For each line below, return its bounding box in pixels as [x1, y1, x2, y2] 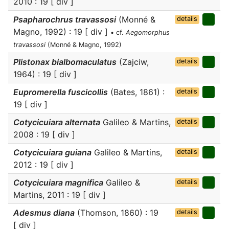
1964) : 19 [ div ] [13, 69, 77, 79]
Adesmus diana [13, 208, 75, 218]
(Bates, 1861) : [108, 87, 165, 97]
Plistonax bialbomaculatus [13, 57, 117, 67]
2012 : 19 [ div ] [13, 159, 74, 170]
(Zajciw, [117, 57, 149, 67]
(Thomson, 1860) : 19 [75, 208, 158, 218]
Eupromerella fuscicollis [13, 87, 108, 97]
